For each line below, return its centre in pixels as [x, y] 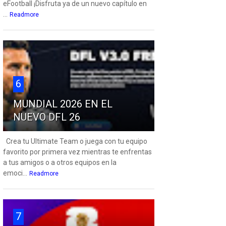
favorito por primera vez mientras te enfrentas [77, 152]
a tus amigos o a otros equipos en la [60, 163]
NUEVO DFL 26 [46, 117]
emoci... [15, 173]
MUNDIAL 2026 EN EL [63, 104]
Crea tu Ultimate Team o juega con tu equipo [75, 142]
